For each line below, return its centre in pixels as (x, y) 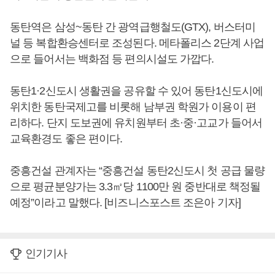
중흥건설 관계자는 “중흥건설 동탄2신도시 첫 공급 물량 (137, 171)
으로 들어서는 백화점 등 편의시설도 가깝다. (112, 59)
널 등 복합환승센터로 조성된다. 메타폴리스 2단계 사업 (137, 43)
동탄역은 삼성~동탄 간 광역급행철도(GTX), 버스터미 (133, 27)
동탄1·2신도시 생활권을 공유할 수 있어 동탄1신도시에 (137, 91)
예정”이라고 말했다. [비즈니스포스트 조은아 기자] (125, 203)
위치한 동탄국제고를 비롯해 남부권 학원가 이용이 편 (133, 107)
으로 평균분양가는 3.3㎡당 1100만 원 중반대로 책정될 (135, 187)
